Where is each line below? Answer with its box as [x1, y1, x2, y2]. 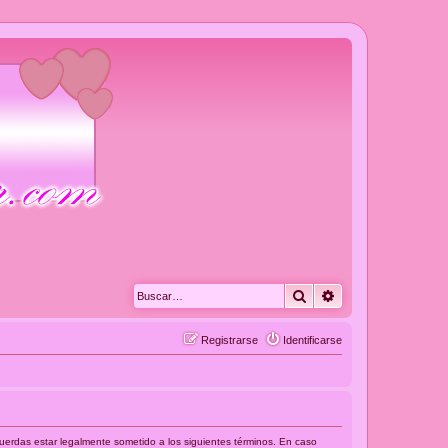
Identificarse [283, 334, 342, 347]
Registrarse [201, 334, 258, 347]
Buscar [307, 286, 350, 305]
